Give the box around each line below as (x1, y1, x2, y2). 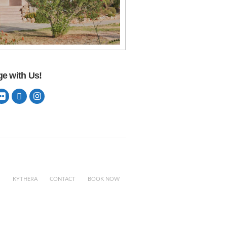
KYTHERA (13, 176, 38, 182)
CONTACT (50, 176, 76, 182)
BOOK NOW (88, 176, 120, 182)
